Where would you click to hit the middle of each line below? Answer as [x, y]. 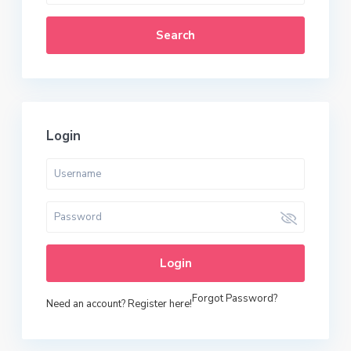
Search [175, 36]
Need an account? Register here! [119, 304]
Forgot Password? [235, 299]
